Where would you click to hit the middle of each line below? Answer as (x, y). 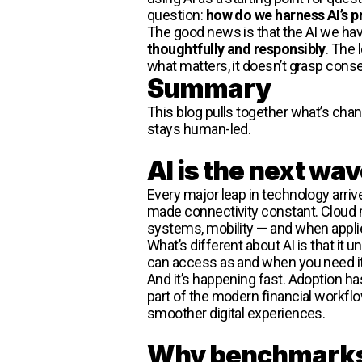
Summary (209, 88)
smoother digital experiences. (236, 313)
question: (177, 15)
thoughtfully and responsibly (236, 48)
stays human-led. (199, 128)
